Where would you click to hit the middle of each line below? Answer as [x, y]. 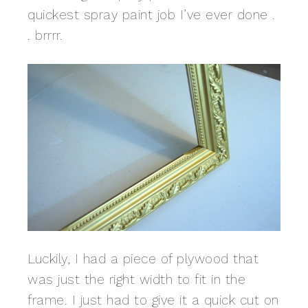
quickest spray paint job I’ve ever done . [152, 14]
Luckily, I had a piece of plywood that [143, 259]
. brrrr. [45, 35]
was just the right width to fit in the [136, 280]
